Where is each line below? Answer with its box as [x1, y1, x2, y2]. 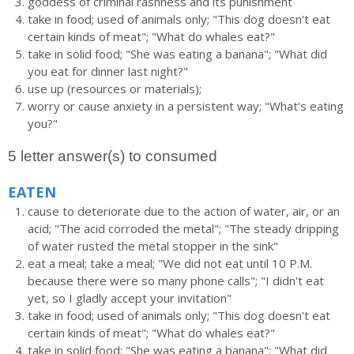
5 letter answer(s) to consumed [8, 148, 217, 164]
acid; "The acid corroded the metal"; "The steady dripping [28, 220, 339, 236]
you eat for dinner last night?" [28, 63, 188, 79]
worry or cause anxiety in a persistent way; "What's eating [28, 98, 344, 114]
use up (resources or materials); [28, 81, 201, 96]
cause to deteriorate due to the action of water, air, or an [28, 203, 340, 219]
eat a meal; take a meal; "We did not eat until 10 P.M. [28, 255, 312, 271]
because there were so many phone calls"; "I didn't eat [28, 273, 324, 288]
